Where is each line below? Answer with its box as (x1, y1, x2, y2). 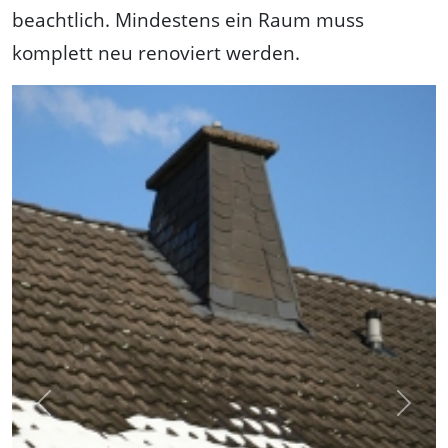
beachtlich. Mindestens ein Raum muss (12, 6, 364, 34)
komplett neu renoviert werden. (12, 39, 300, 67)
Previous (42, 402, 109, 425)
